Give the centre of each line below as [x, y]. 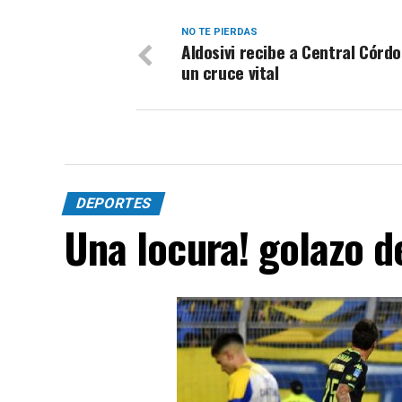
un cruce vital [230, 72]
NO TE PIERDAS [219, 32]
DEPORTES [114, 203]
